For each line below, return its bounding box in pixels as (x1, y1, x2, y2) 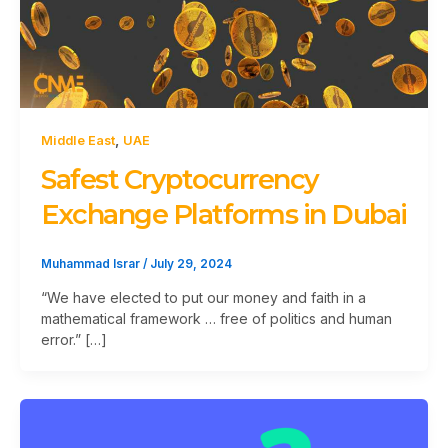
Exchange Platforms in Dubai (41, 198, 407, 232)
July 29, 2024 (150, 257, 232, 272)
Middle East (41, 133, 115, 149)
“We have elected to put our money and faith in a (41, 289, 366, 307)
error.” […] (41, 331, 107, 349)
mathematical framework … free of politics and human (41, 310, 392, 328)
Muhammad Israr (41, 257, 143, 272)
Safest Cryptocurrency (41, 163, 319, 197)
